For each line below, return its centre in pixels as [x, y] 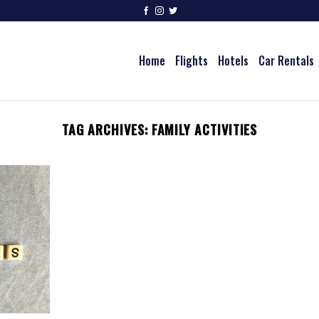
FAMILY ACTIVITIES [204, 129]
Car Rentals [286, 61]
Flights [191, 61]
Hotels [233, 61]
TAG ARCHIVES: [106, 129]
